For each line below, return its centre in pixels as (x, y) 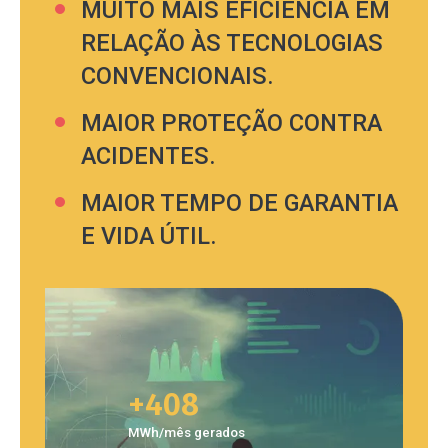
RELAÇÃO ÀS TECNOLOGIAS (231, 43)
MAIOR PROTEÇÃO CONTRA (231, 123)
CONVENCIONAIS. (177, 76)
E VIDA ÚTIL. (148, 236)
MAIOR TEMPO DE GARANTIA (239, 203)
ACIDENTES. (148, 156)
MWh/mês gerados (186, 433)
